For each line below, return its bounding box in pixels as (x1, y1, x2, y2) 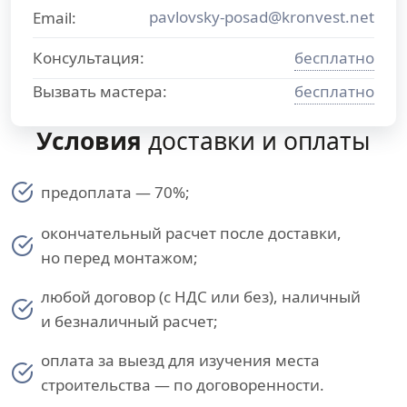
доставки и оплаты (142, 124, 371, 157)
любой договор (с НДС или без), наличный (41, 286, 361, 307)
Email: (33, 7, 76, 28)
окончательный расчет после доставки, (41, 223, 342, 243)
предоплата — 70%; (41, 182, 190, 203)
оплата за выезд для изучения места (41, 350, 320, 371)
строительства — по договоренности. (41, 374, 324, 395)
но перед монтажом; (41, 247, 198, 268)
